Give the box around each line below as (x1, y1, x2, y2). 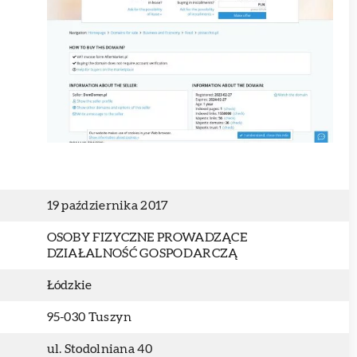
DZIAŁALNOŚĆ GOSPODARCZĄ (46, 247, 238, 260)
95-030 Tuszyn (46, 311, 132, 324)
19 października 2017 (46, 199, 169, 212)
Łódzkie (46, 279, 92, 292)
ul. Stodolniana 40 (46, 343, 152, 355)
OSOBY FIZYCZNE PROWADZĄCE (46, 231, 248, 244)
